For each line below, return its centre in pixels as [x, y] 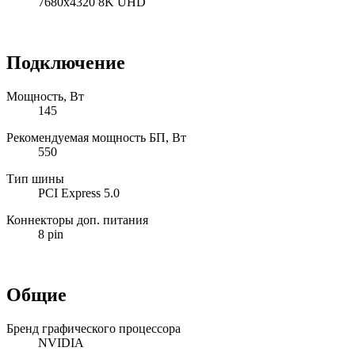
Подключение [66, 63]
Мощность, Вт [45, 97]
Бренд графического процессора [94, 329]
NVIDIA [61, 343]
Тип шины [35, 179]
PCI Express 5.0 [79, 193]
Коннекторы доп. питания [77, 220]
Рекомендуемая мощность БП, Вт [96, 138]
